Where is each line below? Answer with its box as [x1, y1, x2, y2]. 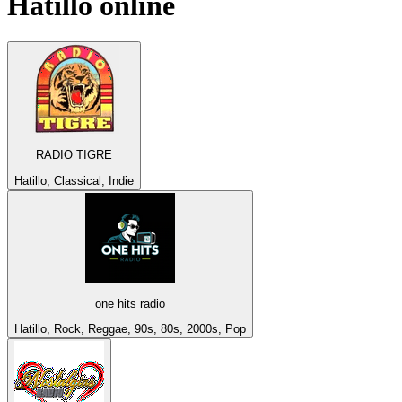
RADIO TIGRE [36, 148, 112, 162]
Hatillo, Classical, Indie [14, 173, 134, 188]
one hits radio [95, 297, 165, 311]
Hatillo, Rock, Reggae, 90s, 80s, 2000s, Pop [14, 322, 246, 336]
